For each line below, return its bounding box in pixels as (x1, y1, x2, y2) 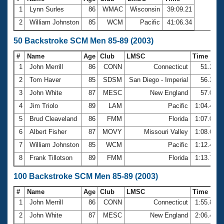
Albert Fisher (27, 127, 68, 135)
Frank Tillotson (27, 153, 74, 161)
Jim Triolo (27, 101, 60, 109)
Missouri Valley (142, 127, 190, 135)
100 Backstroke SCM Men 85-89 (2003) (13, 171, 158, 180)
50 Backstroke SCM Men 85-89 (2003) (13, 36, 153, 45)
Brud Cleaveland (27, 114, 79, 122)
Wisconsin (128, 5, 162, 13)
